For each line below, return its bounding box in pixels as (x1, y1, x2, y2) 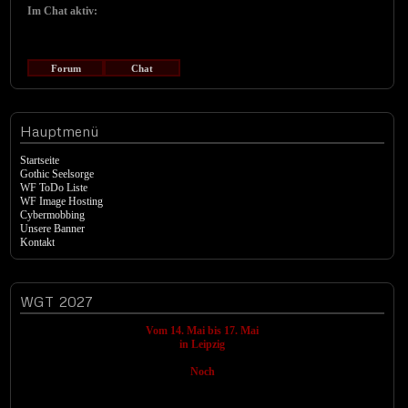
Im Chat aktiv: (27, 5, 98, 17)
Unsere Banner (20, 222, 86, 235)
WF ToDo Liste (20, 181, 88, 194)
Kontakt (20, 236, 56, 249)
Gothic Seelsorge (20, 168, 95, 180)
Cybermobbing (20, 209, 86, 221)
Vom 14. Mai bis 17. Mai (146, 324, 259, 337)
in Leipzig (179, 338, 225, 351)
